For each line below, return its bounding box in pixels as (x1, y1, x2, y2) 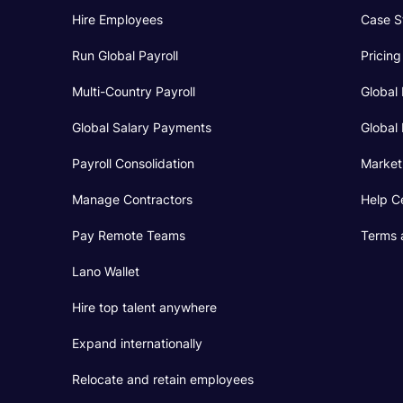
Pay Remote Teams (72, 228, 185, 243)
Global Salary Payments (72, 120, 211, 135)
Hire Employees (72, 12, 163, 27)
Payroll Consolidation (72, 156, 194, 171)
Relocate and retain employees (72, 372, 254, 387)
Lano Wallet (72, 264, 139, 279)
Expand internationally (72, 336, 202, 351)
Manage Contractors (72, 192, 193, 207)
